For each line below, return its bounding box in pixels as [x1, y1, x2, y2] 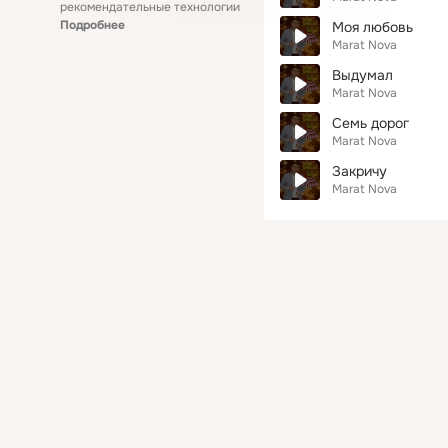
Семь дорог [332, 114, 409, 132]
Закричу [332, 162, 387, 180]
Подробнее [60, 17, 125, 33]
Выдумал [332, 66, 393, 84]
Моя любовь [332, 18, 413, 36]
